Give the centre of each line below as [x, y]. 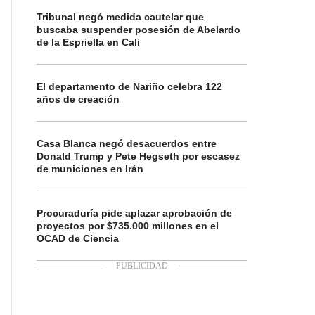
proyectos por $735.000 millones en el [128, 226]
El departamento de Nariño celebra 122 [129, 86]
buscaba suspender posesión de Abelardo [139, 30]
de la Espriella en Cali [88, 42]
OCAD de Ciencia [78, 238]
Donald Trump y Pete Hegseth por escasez [138, 156]
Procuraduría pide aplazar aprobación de [134, 213]
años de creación [78, 99]
